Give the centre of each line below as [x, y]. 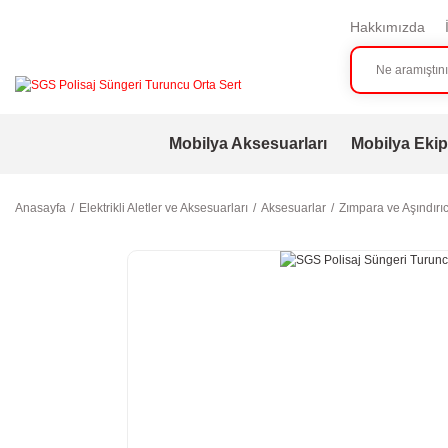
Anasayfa [40, 208]
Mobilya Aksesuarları [247, 143]
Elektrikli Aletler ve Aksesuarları [163, 208]
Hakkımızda [387, 27]
